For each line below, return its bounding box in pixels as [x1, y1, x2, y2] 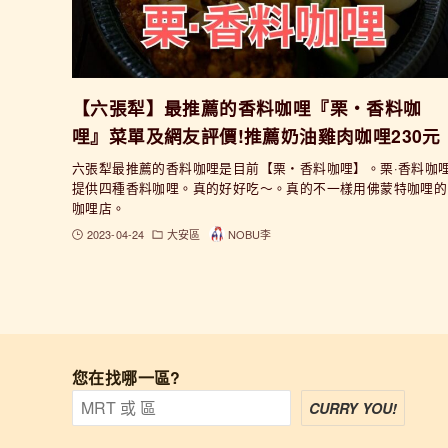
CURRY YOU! [309, 398, 398, 419]
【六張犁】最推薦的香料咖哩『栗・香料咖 [72, 95, 422, 121]
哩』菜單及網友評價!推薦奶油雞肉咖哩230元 [72, 123, 441, 149]
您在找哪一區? [72, 366, 181, 390]
